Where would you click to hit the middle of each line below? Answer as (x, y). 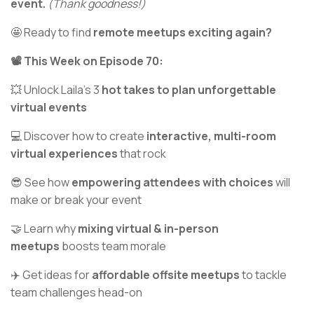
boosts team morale (113, 246)
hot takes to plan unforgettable (189, 90)
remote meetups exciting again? (182, 33)
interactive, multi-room (211, 136)
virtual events (49, 108)
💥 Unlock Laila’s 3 (56, 90)
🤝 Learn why (44, 229)
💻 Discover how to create (78, 136)
